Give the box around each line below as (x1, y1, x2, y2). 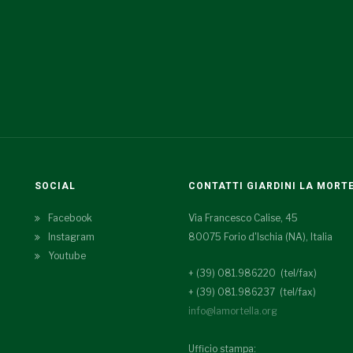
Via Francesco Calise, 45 (188, 212, 298, 224)
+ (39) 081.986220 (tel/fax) (188, 267, 317, 279)
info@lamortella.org (188, 305, 277, 317)
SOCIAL (35, 180, 76, 191)
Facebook (48, 212, 92, 224)
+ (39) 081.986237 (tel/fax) (188, 286, 316, 298)
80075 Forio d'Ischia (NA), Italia (188, 231, 333, 243)
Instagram (48, 231, 95, 243)
